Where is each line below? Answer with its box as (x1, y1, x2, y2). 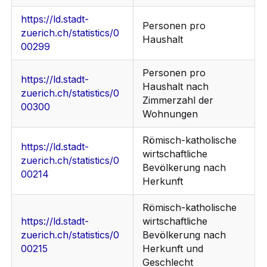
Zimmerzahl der (142, 94, 214, 107)
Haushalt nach (142, 80, 209, 93)
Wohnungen (142, 108, 198, 120)
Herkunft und (142, 243, 204, 255)
